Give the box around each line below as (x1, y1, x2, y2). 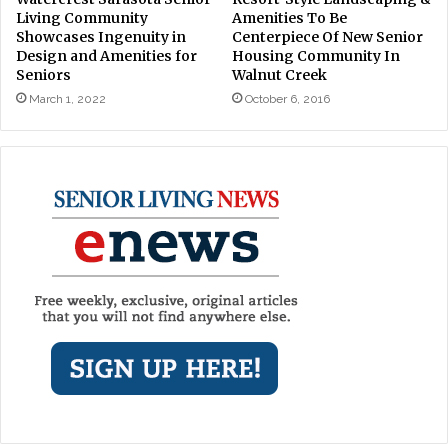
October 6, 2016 (245, 92, 330, 107)
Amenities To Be (232, 9, 347, 28)
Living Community (16, 9, 148, 28)
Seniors (16, 66, 71, 85)
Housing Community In (232, 47, 400, 66)
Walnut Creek (232, 66, 327, 85)
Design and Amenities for (16, 47, 197, 66)
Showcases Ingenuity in (16, 28, 186, 47)
